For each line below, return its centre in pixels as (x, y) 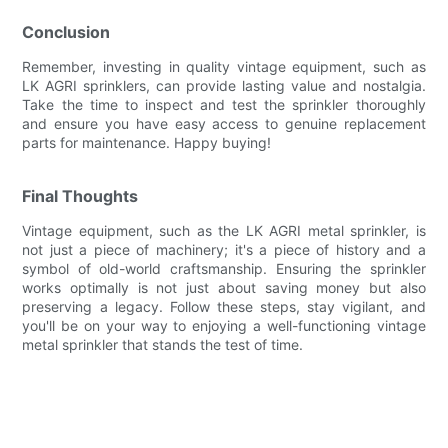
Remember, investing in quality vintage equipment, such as (224, 66)
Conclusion (66, 31)
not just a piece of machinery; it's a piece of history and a (224, 249)
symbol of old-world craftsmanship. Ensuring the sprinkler (224, 268)
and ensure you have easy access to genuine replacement (224, 123)
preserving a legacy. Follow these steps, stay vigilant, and (224, 306)
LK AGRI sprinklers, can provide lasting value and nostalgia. (224, 85)
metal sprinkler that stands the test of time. (163, 344)
